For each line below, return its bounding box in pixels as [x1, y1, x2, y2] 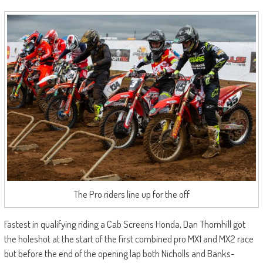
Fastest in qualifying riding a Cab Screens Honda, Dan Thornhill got [4, 217, 245, 230]
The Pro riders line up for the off [73, 187, 190, 200]
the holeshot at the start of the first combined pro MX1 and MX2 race [4, 232, 254, 245]
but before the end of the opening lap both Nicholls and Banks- [4, 247, 235, 259]
